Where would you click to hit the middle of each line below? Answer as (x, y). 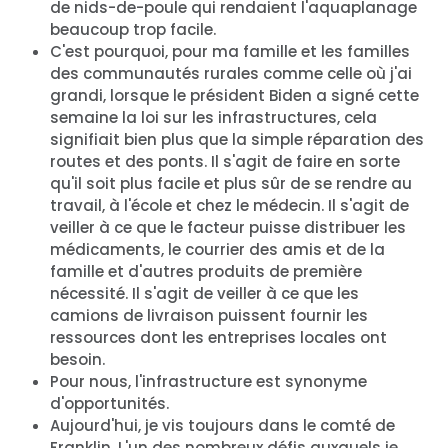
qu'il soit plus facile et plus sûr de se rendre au (231, 183)
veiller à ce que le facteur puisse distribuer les (228, 227)
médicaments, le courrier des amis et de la (217, 249)
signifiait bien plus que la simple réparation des (237, 139)
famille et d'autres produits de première (206, 271)
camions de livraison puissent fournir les (209, 315)
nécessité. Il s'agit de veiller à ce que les (204, 293)
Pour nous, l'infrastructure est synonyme (208, 381)
